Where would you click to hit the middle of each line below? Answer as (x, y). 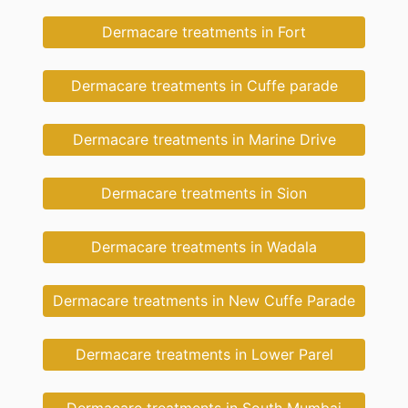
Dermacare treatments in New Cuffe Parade (204, 300)
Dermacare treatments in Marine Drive (204, 139)
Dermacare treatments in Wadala (204, 246)
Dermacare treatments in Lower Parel (204, 354)
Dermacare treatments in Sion (204, 193)
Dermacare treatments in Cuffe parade (204, 85)
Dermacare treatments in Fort (204, 31)
